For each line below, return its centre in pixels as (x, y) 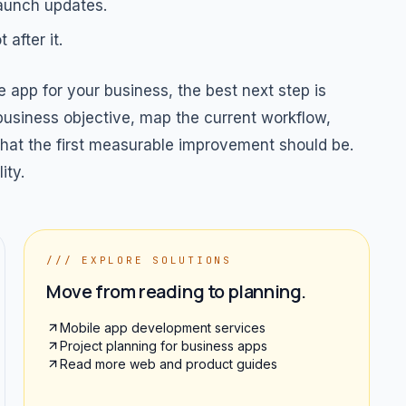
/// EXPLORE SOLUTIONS (139, 260)
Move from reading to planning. (176, 291)
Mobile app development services (163, 327)
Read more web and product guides (169, 363)
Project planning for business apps (164, 345)
